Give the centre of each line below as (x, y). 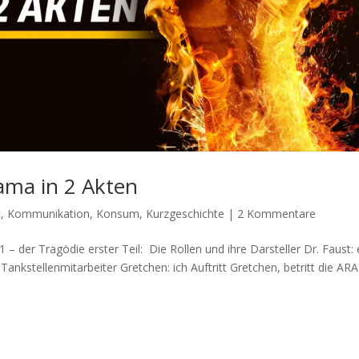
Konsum (118, 213)
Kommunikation (49, 213)
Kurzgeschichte (186, 213)
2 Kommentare (277, 213)
